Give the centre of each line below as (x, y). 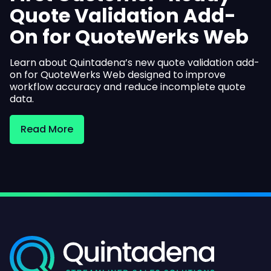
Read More (47, 129)
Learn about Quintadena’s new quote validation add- (135, 63)
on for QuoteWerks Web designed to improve (118, 75)
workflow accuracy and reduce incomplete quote (128, 87)
